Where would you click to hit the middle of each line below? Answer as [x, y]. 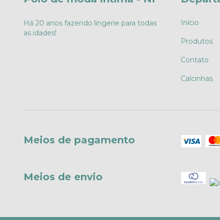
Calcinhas [196, 78]
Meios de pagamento [79, 140]
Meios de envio [63, 177]
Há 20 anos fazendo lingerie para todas [90, 23]
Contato [194, 60]
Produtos [196, 41]
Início [190, 22]
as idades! [40, 33]
